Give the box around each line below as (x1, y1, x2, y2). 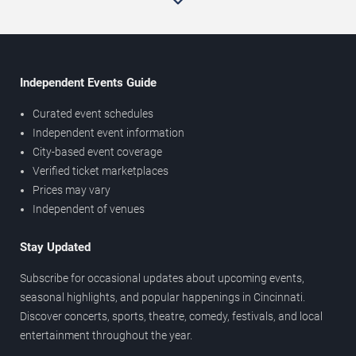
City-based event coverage (33, 145, 162, 158)
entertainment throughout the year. (20, 328, 192, 342)
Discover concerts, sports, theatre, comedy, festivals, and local (20, 309, 323, 323)
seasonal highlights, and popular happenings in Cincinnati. (20, 290, 305, 304)
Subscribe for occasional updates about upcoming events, (20, 271, 304, 284)
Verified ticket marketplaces (33, 164, 168, 177)
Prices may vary (33, 183, 110, 196)
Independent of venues (33, 202, 145, 215)
